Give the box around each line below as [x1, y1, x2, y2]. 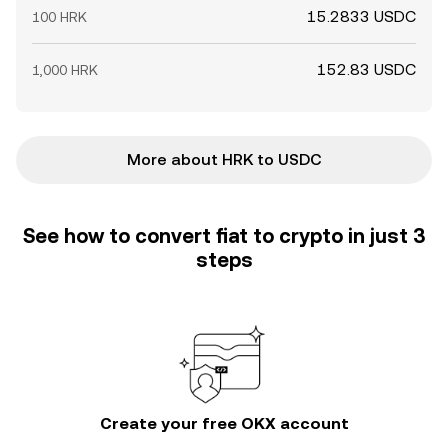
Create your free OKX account [99, 414, 349, 433]
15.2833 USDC [307, 7, 416, 26]
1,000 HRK [32, 62, 98, 78]
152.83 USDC [317, 60, 416, 79]
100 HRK [32, 9, 87, 25]
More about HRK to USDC [126, 150, 322, 169]
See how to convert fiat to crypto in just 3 [23, 224, 425, 248]
